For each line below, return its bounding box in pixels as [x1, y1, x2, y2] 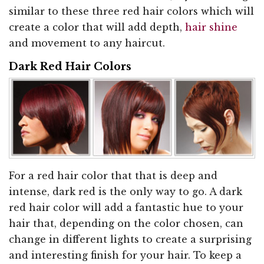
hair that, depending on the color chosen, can [9, 217, 243, 230]
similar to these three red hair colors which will [9, 5, 254, 18]
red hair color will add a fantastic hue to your [9, 202, 243, 214]
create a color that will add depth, [9, 21, 185, 34]
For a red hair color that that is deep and [9, 170, 217, 182]
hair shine [185, 21, 237, 34]
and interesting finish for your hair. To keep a [9, 249, 242, 262]
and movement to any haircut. [9, 37, 165, 49]
